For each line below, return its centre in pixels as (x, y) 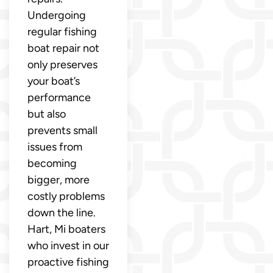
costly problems (66, 197)
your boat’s (54, 81)
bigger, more (58, 180)
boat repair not (63, 48)
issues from (55, 147)
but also (47, 114)
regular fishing (62, 32)
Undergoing (57, 16)
